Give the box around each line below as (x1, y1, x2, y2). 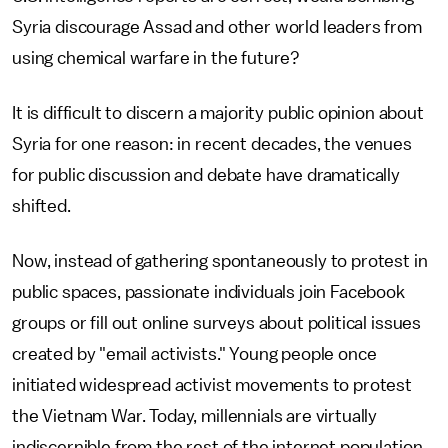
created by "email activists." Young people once (12, 345, 377, 363)
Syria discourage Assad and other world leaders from (12, 18, 422, 36)
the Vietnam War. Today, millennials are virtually (12, 407, 378, 425)
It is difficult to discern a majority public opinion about (12, 104, 424, 122)
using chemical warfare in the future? (12, 49, 301, 67)
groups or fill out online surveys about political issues (12, 314, 422, 332)
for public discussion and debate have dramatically (12, 166, 400, 184)
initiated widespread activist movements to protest (12, 376, 412, 394)
